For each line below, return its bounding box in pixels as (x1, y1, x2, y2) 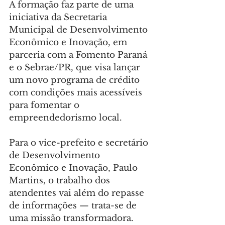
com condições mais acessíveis (9, 87, 145, 98)
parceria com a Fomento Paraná (9, 50, 150, 61)
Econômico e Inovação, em (9, 37, 130, 48)
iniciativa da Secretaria (9, 12, 109, 23)
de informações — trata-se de (9, 200, 139, 211)
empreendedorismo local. (9, 113, 122, 124)
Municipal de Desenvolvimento (9, 25, 150, 36)
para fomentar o (9, 100, 82, 111)
